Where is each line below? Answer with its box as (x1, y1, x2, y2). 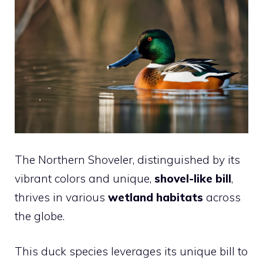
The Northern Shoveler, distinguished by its (15, 152, 240, 167)
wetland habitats (108, 190, 203, 204)
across (203, 190, 241, 204)
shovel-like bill (154, 171, 231, 186)
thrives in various (15, 190, 108, 204)
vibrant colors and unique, (15, 171, 154, 186)
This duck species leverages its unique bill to (15, 244, 248, 258)
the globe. (15, 208, 65, 223)
